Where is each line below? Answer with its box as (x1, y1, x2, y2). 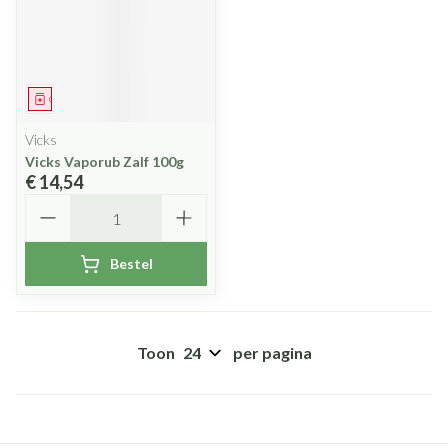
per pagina (232, 343, 312, 362)
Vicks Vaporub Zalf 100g (25, 153, 184, 170)
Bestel (109, 255, 153, 272)
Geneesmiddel (49, 93, 112, 105)
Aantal (24, 193, 73, 212)
